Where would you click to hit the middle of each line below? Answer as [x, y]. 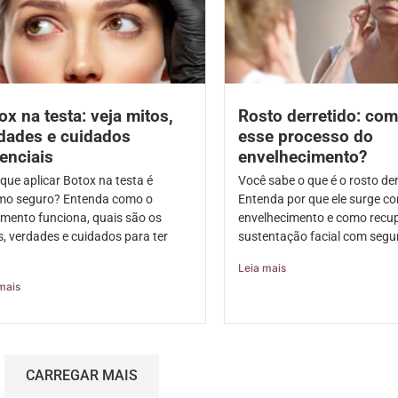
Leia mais [262, 268]
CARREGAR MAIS [82, 376]
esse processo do [305, 137]
